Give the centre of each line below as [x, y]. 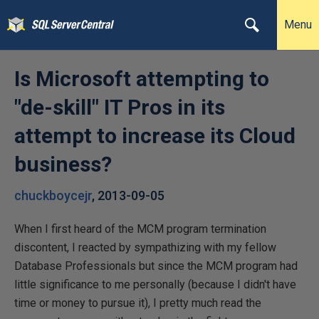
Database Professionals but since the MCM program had [156, 266]
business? [63, 164]
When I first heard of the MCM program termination [140, 229]
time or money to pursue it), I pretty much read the [138, 303]
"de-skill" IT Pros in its [120, 107]
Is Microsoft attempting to [142, 79]
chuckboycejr [53, 195]
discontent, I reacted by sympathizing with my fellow [145, 247]
